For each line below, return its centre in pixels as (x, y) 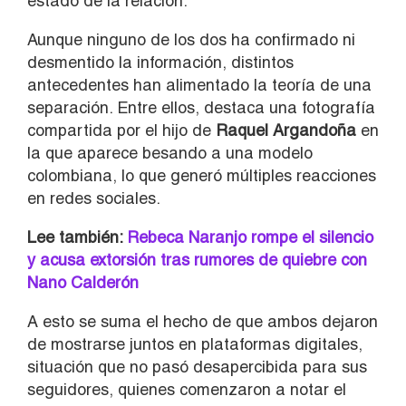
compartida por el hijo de (121, 130)
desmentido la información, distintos (160, 62)
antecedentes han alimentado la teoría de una (199, 84)
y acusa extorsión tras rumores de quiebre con (197, 259)
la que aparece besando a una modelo (170, 152)
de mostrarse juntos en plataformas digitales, (195, 343)
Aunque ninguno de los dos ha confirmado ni (191, 39)
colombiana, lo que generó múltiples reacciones (202, 175)
